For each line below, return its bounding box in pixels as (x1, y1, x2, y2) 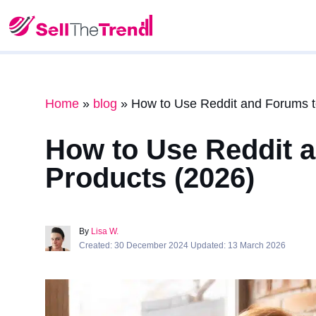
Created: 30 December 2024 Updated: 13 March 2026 (79, 241, 286, 250)
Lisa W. (91, 226, 119, 236)
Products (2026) (45, 162, 255, 193)
